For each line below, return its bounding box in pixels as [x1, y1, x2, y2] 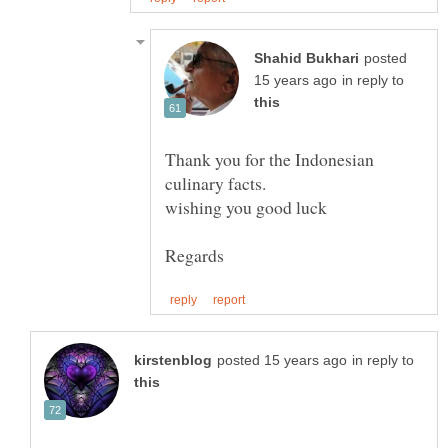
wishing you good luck [165, 195, 327, 220]
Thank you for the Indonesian [165, 147, 374, 172]
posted [364, 51, 407, 67]
